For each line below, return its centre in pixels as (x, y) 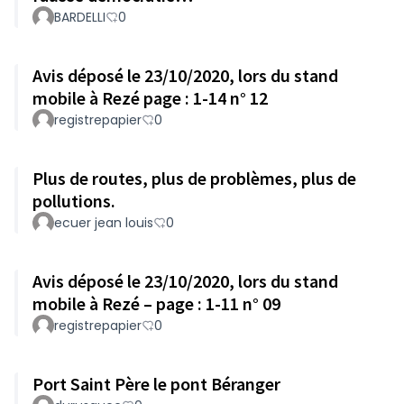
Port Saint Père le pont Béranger (156, 384)
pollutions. (74, 201)
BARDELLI (80, 17)
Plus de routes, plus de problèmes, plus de (194, 178)
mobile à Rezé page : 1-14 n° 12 (150, 98)
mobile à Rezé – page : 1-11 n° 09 (262, 303)
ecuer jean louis (104, 223)
